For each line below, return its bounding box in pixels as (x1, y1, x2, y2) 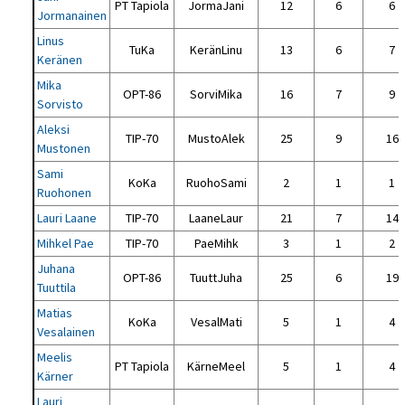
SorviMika (190, 86, 243, 103)
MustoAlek (187, 130, 245, 147)
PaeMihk (193, 235, 239, 252)
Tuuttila (37, 279, 77, 297)
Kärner (37, 368, 74, 385)
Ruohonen (37, 184, 92, 202)
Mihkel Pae (37, 235, 95, 252)
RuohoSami (185, 174, 247, 192)
